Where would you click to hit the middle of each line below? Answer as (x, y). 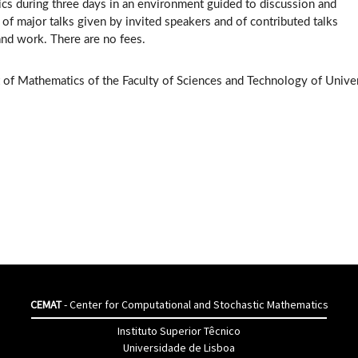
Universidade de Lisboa (179, 348)
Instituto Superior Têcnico (179, 331)
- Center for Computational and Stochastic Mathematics (195, 304)
